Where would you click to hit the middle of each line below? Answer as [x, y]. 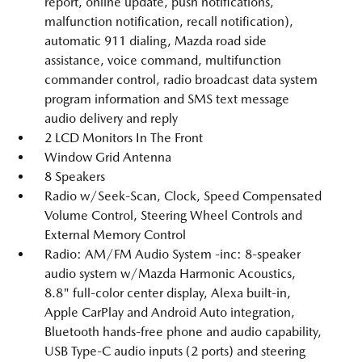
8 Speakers [75, 177]
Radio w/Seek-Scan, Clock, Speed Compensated [183, 196]
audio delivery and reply [111, 118]
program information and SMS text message [167, 99]
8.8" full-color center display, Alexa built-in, [168, 293]
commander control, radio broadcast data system [181, 80]
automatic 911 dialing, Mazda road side [156, 41]
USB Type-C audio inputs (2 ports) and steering [175, 351]
